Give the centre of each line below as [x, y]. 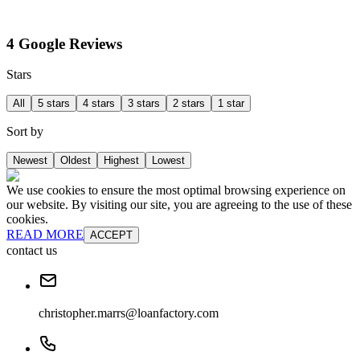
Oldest [76, 161]
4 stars [99, 104]
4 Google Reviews [64, 43]
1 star [231, 104]
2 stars [189, 104]
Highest [121, 161]
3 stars [144, 104]
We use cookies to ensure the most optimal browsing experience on [176, 190]
